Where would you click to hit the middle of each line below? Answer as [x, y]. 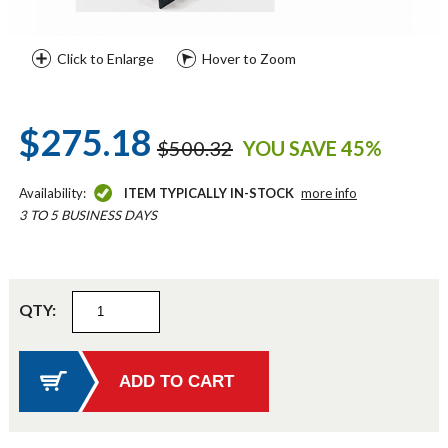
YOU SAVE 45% [312, 148]
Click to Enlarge [105, 59]
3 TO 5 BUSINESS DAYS [87, 215]
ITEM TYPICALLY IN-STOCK [208, 193]
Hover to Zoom [248, 59]
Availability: [53, 193]
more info [328, 193]
